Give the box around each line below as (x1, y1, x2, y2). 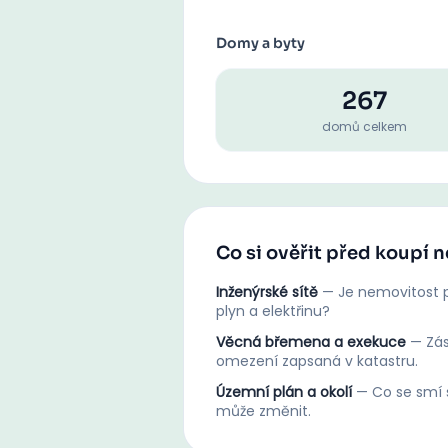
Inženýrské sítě (216, 282, 318, 302)
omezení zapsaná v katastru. (216, 351, 418, 371)
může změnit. (216, 401, 311, 421)
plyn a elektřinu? (216, 301, 330, 321)
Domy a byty (216, 34, 305, 52)
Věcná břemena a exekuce (216, 332, 406, 352)
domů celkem (321, 118, 407, 135)
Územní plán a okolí (216, 382, 352, 402)
